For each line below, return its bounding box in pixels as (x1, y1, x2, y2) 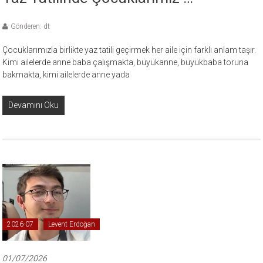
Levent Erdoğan (48, 220, 96, 229)
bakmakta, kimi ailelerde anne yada (2, 69, 130, 79)
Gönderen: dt (11, 22, 50, 31)
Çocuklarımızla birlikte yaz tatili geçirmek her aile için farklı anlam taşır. (2, 45, 257, 55)
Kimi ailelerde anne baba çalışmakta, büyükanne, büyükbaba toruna (2, 57, 249, 67)
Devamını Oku (8, 100, 59, 110)
